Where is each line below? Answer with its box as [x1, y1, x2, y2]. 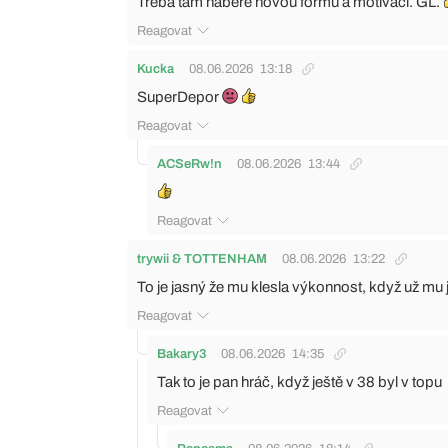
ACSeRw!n [157, 156, 222, 171]
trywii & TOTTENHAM [137, 251, 267, 266]
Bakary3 [157, 346, 206, 361]
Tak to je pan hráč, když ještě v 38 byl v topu [157, 373, 442, 390]
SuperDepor [137, 88, 222, 105]
